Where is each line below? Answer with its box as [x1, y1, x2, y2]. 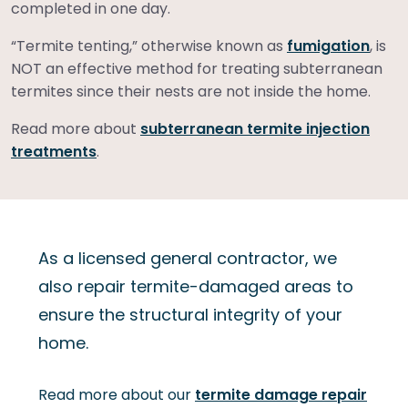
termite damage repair [195, 383, 367, 405]
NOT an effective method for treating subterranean [11, 57, 382, 79]
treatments [11, 140, 97, 162]
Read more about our [38, 383, 195, 405]
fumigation [287, 35, 370, 56]
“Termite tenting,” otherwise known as [11, 35, 287, 56]
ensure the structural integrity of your [38, 302, 342, 326]
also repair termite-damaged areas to [38, 274, 353, 298]
